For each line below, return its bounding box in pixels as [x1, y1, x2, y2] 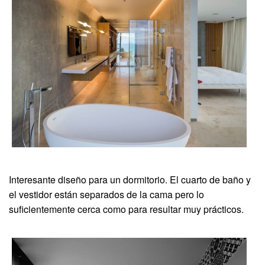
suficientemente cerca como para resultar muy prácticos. [9, 202, 244, 216]
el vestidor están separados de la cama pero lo [9, 188, 204, 202]
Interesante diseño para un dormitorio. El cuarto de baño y [9, 173, 251, 187]
